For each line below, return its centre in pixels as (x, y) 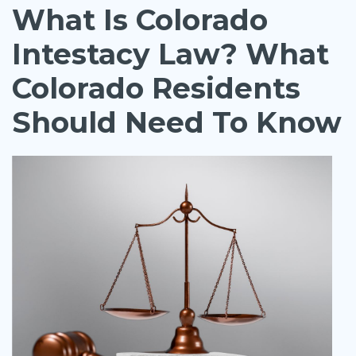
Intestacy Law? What (170, 54)
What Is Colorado (140, 20)
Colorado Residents (156, 89)
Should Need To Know (177, 123)
